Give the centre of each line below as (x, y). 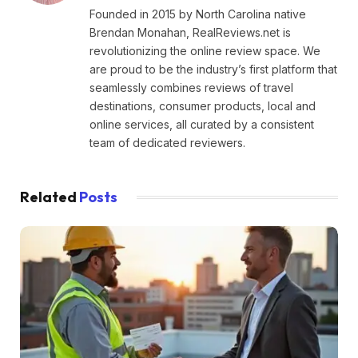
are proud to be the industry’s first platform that (213, 70)
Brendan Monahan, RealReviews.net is (190, 33)
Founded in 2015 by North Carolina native (198, 14)
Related (50, 197)
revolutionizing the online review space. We (205, 51)
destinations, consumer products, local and (203, 106)
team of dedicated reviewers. (167, 143)
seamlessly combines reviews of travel (191, 88)
